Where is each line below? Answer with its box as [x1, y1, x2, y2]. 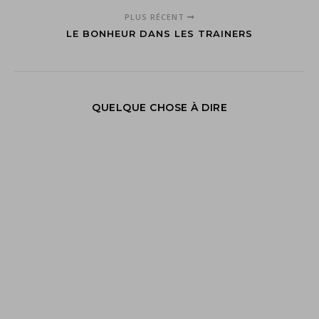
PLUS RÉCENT [124, 11, 187, 22]
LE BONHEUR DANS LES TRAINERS [66, 27, 253, 39]
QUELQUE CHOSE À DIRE [92, 100, 227, 114]
